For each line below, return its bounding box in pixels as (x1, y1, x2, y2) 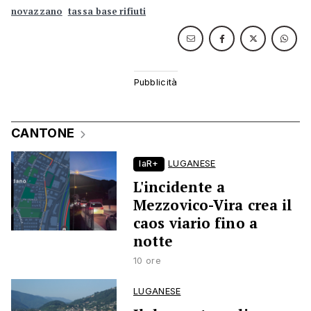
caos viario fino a (133, 213, 258, 233)
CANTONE (11, 126, 75, 141)
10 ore (133, 255, 161, 267)
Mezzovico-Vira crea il (133, 195, 293, 215)
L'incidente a (133, 177, 226, 197)
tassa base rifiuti (67, 6, 146, 18)
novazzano (11, 6, 62, 18)
